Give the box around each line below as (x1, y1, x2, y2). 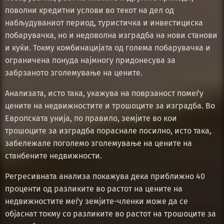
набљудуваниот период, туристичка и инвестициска (5, 17, 203, 27)
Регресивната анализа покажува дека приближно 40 (5, 171, 205, 181)
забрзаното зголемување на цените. (5, 67, 142, 77)
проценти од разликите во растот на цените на (5, 183, 182, 193)
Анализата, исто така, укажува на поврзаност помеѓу (5, 88, 203, 98)
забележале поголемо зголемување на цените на (5, 138, 192, 148)
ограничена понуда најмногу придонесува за (5, 55, 175, 65)
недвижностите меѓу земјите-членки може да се (5, 196, 188, 206)
